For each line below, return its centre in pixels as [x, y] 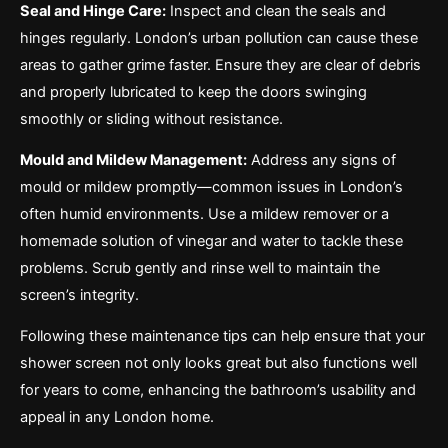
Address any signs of [321, 159]
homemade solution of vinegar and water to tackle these [211, 240]
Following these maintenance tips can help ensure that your [222, 335]
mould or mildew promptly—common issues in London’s [211, 186]
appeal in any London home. [117, 416]
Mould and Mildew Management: [133, 159]
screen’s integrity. [79, 294]
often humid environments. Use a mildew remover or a [204, 213]
